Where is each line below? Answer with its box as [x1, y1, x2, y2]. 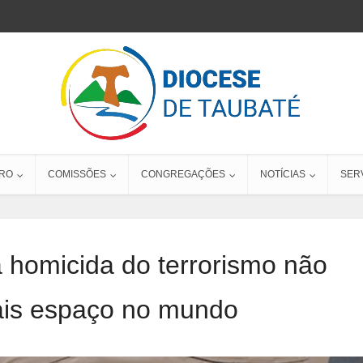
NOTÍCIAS [260, 169, 305, 180]
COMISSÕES [48, 169, 106, 180]
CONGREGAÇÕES [141, 169, 225, 180]
